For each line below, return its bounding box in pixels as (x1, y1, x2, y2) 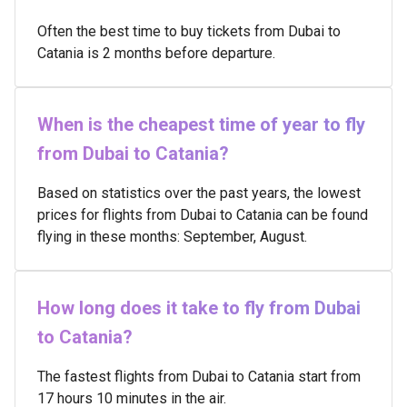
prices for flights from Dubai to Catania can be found (37, 206, 368, 223)
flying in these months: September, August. (37, 228, 307, 245)
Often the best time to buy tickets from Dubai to (37, 23, 341, 40)
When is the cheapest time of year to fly (37, 114, 365, 135)
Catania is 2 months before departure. (37, 45, 275, 62)
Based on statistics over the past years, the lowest (37, 184, 361, 202)
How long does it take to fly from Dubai (37, 297, 361, 319)
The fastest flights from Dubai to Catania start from (37, 368, 361, 385)
